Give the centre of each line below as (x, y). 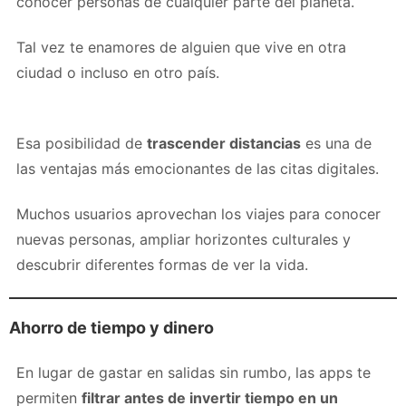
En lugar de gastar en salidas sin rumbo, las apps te (193, 372)
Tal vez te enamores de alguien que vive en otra (181, 47)
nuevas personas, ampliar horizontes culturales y (184, 239)
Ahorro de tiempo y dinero (111, 327)
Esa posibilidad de (82, 143)
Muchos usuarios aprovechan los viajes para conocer (198, 213)
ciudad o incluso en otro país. (118, 72)
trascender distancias (224, 143)
